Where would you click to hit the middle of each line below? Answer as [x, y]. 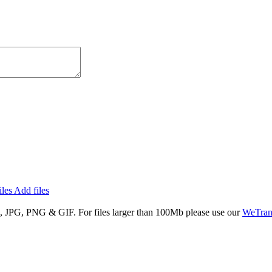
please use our [213, 212]
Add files [32, 190]
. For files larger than [114, 212]
